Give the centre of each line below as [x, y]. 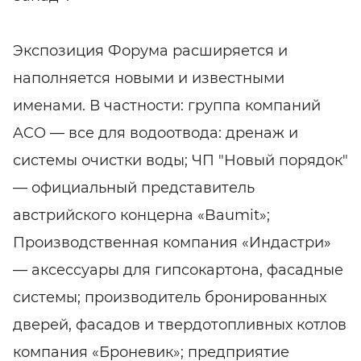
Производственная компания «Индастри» [172, 242]
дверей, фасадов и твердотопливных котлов [180, 324]
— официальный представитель [134, 187]
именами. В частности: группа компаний [167, 105]
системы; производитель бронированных [170, 297]
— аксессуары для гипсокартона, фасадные [178, 270]
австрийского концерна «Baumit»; [141, 215]
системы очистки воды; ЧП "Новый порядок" [180, 160]
